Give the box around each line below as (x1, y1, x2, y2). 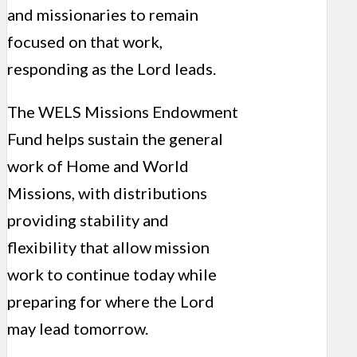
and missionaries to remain (7, 5, 198, 25)
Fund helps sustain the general (7, 129, 223, 149)
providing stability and (7, 210, 169, 230)
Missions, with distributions (7, 183, 207, 203)
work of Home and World (7, 156, 189, 176)
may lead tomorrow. (7, 319, 148, 339)
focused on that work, (7, 32, 163, 52)
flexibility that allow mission (7, 237, 210, 257)
